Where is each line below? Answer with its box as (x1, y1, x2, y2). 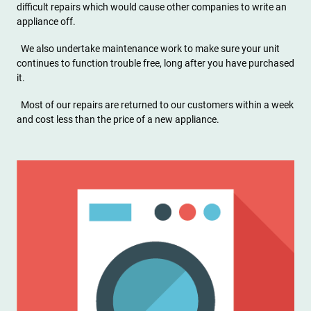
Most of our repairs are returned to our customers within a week (17, 99, 294, 111)
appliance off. (17, 16, 76, 28)
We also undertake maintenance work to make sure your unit (17, 43, 280, 55)
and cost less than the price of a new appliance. (17, 114, 219, 126)
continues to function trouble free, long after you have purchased (17, 58, 294, 69)
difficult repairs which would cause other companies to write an (17, 1, 287, 13)
